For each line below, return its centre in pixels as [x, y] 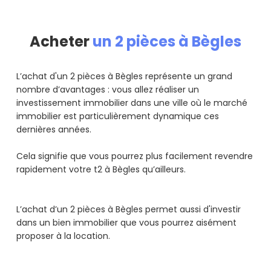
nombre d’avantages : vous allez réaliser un [108, 90]
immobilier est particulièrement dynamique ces [118, 116]
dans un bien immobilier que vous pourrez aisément [126, 223]
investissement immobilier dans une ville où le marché [132, 103]
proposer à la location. [63, 236]
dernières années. [55, 130]
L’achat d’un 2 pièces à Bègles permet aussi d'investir [129, 210]
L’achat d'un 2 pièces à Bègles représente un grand [124, 77]
